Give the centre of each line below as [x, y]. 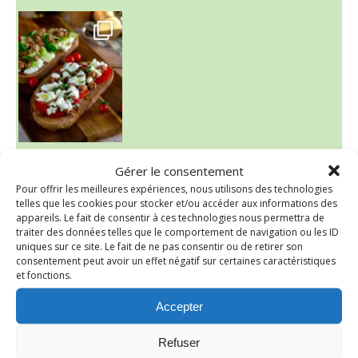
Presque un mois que [28, 175]
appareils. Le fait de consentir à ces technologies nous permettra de [170, 217]
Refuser [179, 342]
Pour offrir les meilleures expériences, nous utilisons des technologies [174, 189]
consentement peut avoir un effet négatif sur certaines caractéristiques [176, 261]
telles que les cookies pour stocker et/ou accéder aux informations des [177, 203]
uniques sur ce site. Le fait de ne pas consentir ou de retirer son [159, 246]
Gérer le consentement [179, 171]
